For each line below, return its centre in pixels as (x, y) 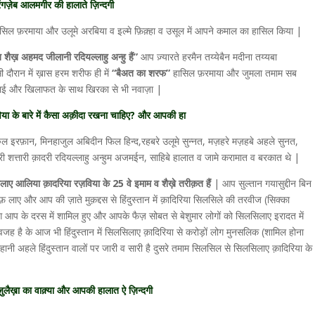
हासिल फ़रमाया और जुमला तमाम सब (235, 73)
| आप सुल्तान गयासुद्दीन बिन (263, 183)
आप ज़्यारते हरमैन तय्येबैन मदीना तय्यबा (207, 57)
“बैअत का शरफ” (142, 73)
